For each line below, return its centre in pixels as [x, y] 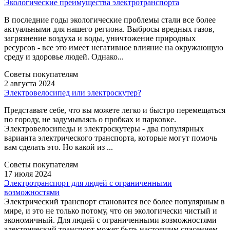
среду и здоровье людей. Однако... [64, 56]
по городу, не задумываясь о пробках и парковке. [90, 119]
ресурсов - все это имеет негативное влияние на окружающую [114, 47]
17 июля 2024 [28, 174]
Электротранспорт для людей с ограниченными [88, 183]
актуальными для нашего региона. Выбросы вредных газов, [109, 29]
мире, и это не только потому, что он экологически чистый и [111, 210]
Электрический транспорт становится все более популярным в [114, 201]
